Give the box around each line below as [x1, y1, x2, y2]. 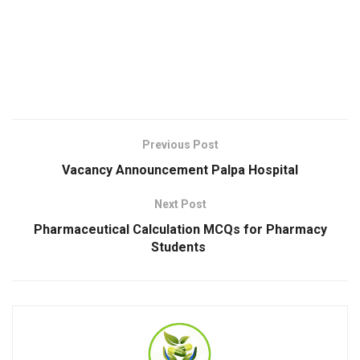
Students [151, 239, 209, 256]
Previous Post [141, 138, 219, 152]
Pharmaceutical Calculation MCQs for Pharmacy [33, 222, 327, 238]
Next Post [153, 198, 207, 211]
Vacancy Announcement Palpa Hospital [62, 162, 298, 178]
